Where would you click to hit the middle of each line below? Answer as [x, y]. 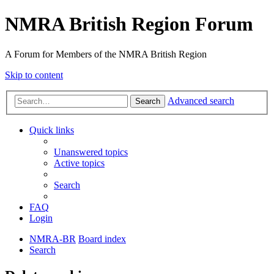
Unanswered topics [91, 152]
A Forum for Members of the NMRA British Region [106, 54]
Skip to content [34, 75]
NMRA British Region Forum [129, 24]
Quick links [52, 130]
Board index [102, 239]
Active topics [79, 163]
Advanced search [201, 101]
